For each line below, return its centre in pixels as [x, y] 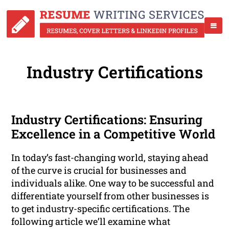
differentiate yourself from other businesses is [110, 196]
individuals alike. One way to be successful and [113, 183]
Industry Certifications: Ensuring [107, 120]
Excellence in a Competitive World [113, 134]
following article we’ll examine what [91, 222]
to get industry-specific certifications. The [101, 209]
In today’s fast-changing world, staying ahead [110, 158]
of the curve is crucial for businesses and [99, 170]
